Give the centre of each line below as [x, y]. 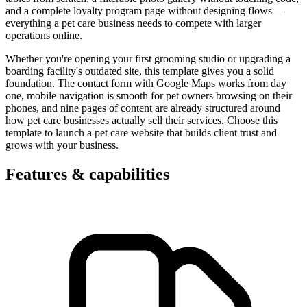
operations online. [44, 35]
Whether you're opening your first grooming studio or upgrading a [148, 58]
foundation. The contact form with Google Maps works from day [146, 83]
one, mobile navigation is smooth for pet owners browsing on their [149, 95]
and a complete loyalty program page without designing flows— [144, 10]
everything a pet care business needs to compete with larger [133, 23]
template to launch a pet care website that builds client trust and [141, 132]
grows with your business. [62, 145]
